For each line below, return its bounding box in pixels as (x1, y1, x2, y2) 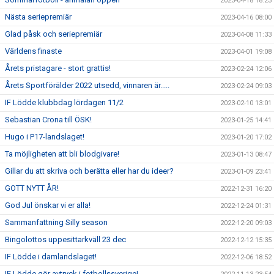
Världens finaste (5, 46, 62, 56)
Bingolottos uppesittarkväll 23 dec (5, 235, 126, 244)
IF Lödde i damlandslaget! (5, 252, 97, 261)
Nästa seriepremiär (5, 12, 72, 21)
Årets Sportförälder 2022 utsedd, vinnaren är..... (5, 81, 169, 90)
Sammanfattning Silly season (5, 218, 108, 227)
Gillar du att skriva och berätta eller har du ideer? (5, 166, 174, 176)
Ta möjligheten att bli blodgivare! (5, 149, 119, 158)
